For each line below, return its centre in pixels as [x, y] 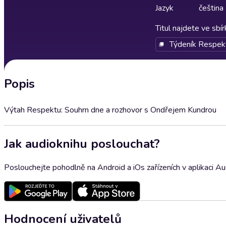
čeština [211, 8]
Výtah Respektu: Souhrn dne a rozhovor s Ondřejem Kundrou [110, 110]
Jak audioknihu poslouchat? [82, 144]
